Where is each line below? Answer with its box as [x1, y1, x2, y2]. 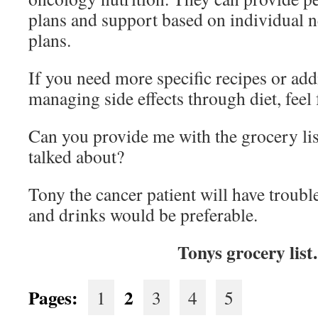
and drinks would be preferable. [28, 202, 258, 226]
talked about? [28, 144, 124, 168]
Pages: [28, 284, 88, 311]
